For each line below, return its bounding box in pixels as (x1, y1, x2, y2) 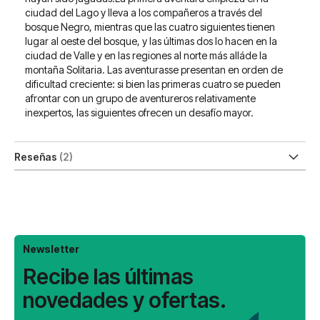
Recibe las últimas (23, 264, 194, 289)
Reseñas (14, 151, 59, 163)
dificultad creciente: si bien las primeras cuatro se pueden (25, 78, 281, 90)
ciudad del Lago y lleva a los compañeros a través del (25, 6, 262, 19)
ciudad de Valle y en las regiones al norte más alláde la (25, 49, 267, 61)
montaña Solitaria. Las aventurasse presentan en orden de (25, 64, 283, 76)
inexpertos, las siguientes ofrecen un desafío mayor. (25, 106, 254, 119)
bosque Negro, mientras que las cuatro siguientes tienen (25, 21, 275, 33)
